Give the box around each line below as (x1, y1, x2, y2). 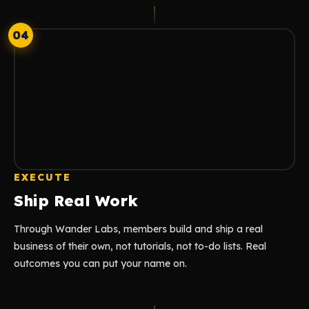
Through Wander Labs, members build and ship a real (14, 223, 263, 235)
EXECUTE (14, 171, 71, 183)
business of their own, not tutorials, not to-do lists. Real (14, 240, 266, 252)
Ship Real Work (14, 191, 138, 210)
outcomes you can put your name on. (14, 257, 187, 270)
